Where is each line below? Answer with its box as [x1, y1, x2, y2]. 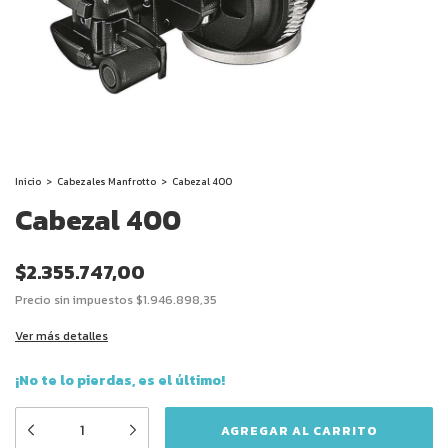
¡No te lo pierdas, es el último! [15, 369, 225, 391]
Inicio [15, 173, 41, 189]
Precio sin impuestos [15, 290, 136, 309]
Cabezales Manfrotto [57, 173, 156, 189]
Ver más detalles [15, 326, 108, 345]
